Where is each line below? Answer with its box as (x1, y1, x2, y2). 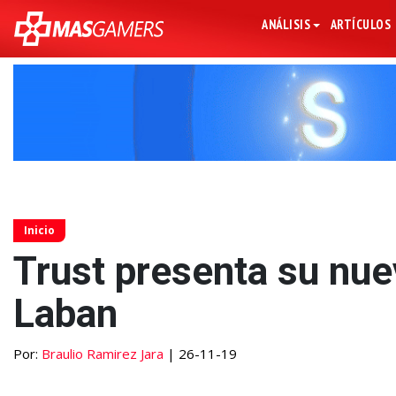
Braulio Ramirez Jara (42, 345, 164, 363)
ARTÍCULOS (330, 16, 392, 33)
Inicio (24, 223, 55, 239)
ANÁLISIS (262, 16, 311, 33)
